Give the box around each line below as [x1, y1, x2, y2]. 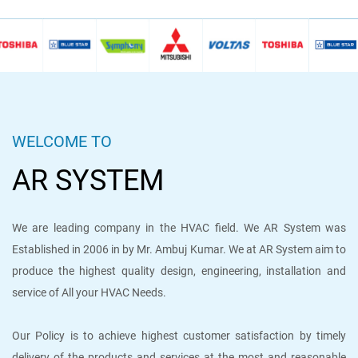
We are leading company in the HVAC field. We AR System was [12, 221, 346, 235]
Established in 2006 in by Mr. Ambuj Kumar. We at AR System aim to [12, 243, 346, 257]
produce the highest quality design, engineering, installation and [12, 265, 346, 278]
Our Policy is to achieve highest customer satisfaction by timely [12, 329, 346, 343]
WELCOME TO [12, 132, 112, 152]
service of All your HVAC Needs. [12, 286, 166, 300]
